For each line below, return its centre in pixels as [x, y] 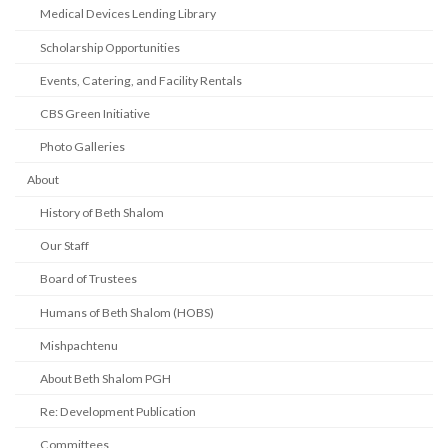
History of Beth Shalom [101, 213]
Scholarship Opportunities [109, 47]
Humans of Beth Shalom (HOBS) [126, 312]
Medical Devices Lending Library [127, 14]
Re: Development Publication [117, 411]
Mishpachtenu [78, 345]
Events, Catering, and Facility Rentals [140, 80]
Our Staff [64, 246]
